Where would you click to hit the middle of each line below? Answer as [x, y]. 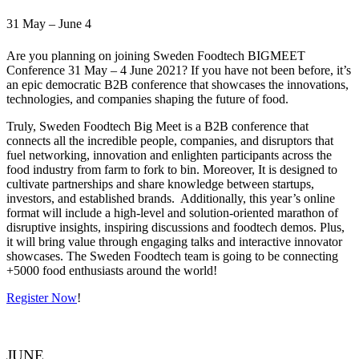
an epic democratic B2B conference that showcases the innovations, [177, 84]
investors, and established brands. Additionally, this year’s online [171, 198]
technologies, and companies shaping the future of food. [147, 99]
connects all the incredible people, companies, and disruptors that [170, 140]
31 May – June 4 [49, 24]
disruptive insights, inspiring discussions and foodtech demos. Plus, [175, 227]
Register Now [42, 297]
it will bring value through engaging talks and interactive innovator [174, 241]
